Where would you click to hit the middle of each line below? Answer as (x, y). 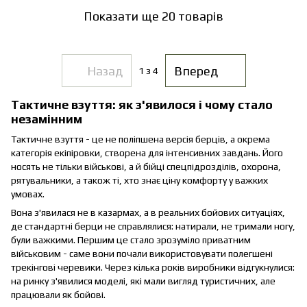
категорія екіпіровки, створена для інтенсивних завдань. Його (147, 152)
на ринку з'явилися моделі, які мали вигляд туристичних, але (143, 281)
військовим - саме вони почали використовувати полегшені (142, 253)
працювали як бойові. (58, 294)
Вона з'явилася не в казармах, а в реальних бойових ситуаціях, (148, 212)
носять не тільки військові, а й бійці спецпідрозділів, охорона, (146, 166)
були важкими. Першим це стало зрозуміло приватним (131, 240)
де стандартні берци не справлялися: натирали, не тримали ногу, (153, 226)
